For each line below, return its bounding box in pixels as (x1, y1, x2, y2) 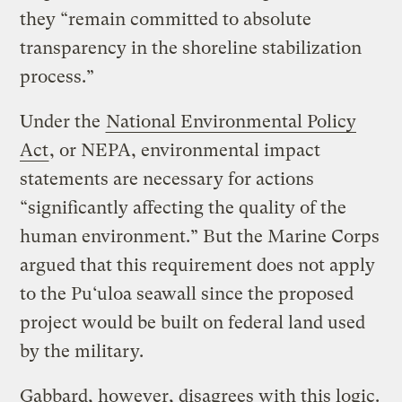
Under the (20, 111, 106, 133)
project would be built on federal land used (20, 312, 366, 334)
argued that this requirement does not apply (20, 255, 376, 276)
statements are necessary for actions (20, 169, 315, 190)
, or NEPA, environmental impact (49, 140, 321, 162)
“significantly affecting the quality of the (20, 197, 347, 219)
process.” (20, 66, 95, 88)
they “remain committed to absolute (20, 9, 312, 31)
